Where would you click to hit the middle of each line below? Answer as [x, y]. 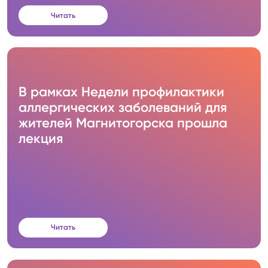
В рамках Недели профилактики [122, 92]
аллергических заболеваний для [123, 108]
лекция [41, 139]
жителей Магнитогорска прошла [123, 123]
